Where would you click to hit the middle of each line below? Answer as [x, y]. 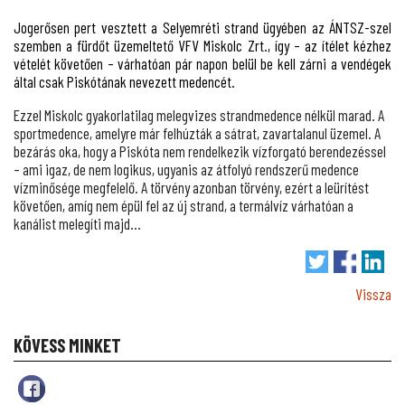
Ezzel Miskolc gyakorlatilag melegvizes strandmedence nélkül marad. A [199, 114]
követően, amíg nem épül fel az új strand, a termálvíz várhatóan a [184, 205]
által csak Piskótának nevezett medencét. [124, 81]
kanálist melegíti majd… [77, 223]
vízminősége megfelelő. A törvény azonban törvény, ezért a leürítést [191, 187]
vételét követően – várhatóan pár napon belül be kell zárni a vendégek [202, 63]
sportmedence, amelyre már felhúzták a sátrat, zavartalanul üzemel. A [197, 132]
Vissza [373, 294]
